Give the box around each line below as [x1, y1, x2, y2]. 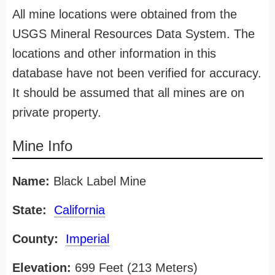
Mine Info [12, 137, 72, 154]
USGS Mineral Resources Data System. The [12, 27, 255, 41]
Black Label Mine [50, 174, 146, 188]
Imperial [66, 232, 109, 246]
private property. [12, 106, 101, 119]
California [54, 203, 105, 217]
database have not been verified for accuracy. [12, 66, 261, 80]
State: [12, 203, 47, 217]
